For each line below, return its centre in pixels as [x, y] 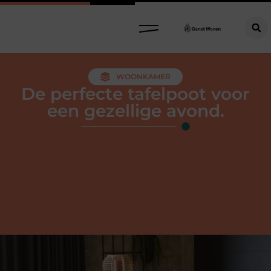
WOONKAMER [143, 77]
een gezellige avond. [135, 111]
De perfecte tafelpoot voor [135, 94]
